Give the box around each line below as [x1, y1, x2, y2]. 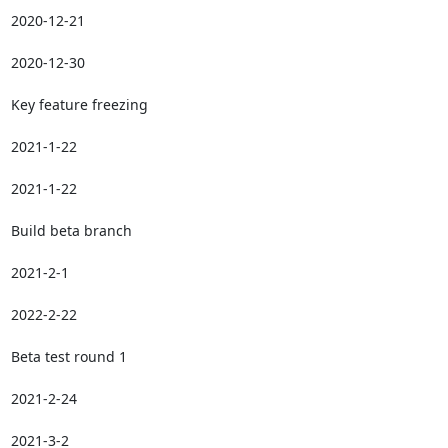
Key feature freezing [10, 94, 148, 114]
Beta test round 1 [10, 346, 127, 366]
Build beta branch [10, 220, 132, 240]
